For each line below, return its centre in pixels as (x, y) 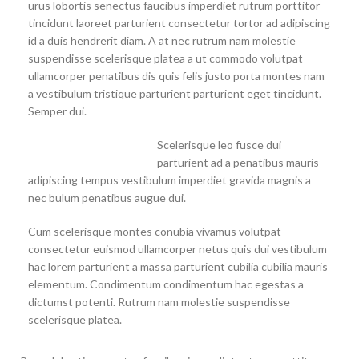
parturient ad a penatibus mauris (238, 163)
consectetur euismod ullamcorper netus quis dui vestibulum (177, 249)
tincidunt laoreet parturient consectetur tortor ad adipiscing (179, 23)
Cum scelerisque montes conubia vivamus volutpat (155, 232)
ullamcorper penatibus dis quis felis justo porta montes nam (176, 76)
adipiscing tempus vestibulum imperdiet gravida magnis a (169, 180)
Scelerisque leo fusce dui (219, 145)
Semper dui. (57, 111)
